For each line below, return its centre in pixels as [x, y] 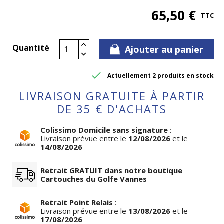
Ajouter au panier [164, 49]
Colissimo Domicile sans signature [104, 130]
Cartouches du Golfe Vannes [94, 179]
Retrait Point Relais [77, 202]
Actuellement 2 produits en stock [161, 75]
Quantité [31, 48]
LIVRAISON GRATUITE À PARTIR [112, 96]
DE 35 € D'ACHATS [112, 109]
